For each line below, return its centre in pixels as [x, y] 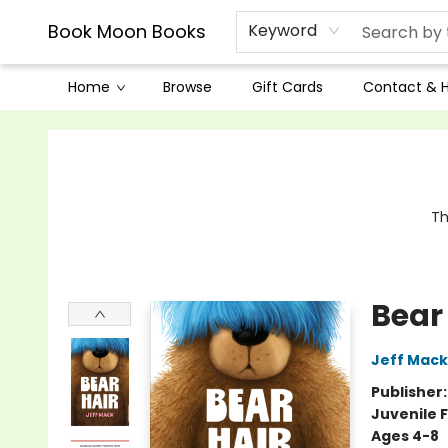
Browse [187, 87]
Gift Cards [287, 87]
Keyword [282, 30]
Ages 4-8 [404, 436]
